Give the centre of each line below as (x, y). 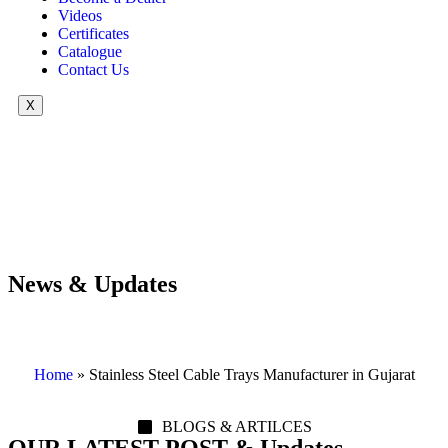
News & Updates (92, 283)
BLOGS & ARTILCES (236, 426)
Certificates (93, 33)
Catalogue (90, 51)
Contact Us (93, 69)
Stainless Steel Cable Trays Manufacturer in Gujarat (251, 374)
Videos (80, 15)
